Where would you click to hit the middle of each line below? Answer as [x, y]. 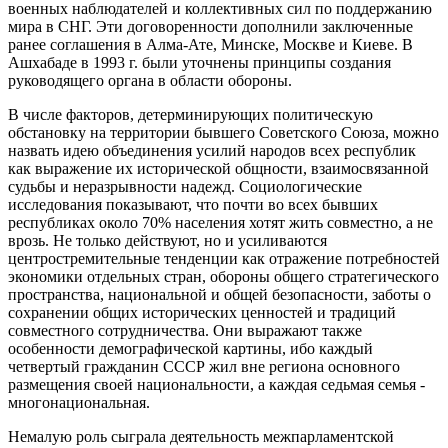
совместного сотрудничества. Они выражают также [185, 331]
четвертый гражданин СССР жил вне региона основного [204, 367]
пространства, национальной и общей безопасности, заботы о [219, 295]
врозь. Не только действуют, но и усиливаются [167, 241]
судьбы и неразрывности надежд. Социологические [185, 187]
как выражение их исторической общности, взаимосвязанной [218, 169]
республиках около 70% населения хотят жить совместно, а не [220, 223]
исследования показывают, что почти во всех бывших [193, 205]
